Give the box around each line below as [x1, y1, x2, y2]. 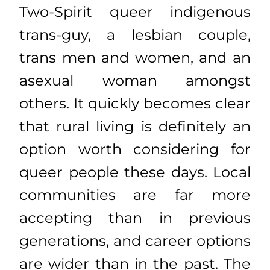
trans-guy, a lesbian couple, [19, 25, 251, 43]
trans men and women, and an [19, 48, 251, 66]
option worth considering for [19, 140, 251, 158]
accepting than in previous [19, 209, 251, 227]
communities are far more [19, 186, 251, 204]
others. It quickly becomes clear [19, 94, 251, 112]
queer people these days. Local [19, 163, 251, 181]
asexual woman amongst [19, 71, 251, 89]
